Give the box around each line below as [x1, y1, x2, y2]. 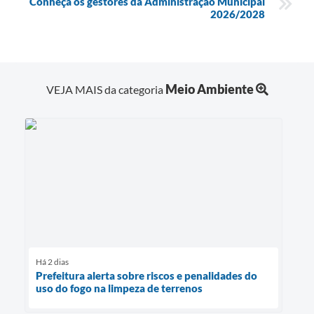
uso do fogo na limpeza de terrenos [36, 282, 203, 295]
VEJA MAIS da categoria [46, 83, 165, 97]
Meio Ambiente [165, 81, 254, 97]
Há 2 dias [36, 257, 69, 268]
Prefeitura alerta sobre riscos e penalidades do [36, 269, 257, 282]
